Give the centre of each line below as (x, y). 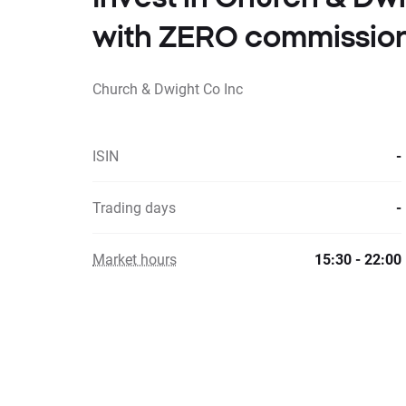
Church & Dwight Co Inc (168, 88)
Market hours (135, 259)
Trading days (134, 207)
